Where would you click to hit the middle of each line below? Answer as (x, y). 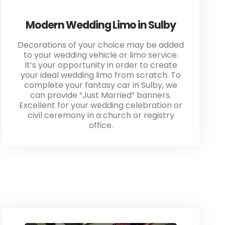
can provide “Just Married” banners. (101, 95)
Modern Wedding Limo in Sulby (101, 25)
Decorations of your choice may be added (101, 45)
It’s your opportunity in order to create (101, 65)
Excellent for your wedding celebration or (101, 105)
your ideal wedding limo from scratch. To (101, 75)
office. (101, 126)
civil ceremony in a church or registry (101, 116)
